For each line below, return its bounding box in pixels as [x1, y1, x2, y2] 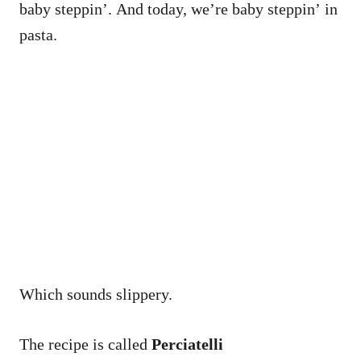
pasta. [19, 26, 57, 44]
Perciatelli [151, 335, 223, 354]
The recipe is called [19, 335, 151, 354]
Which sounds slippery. [19, 285, 172, 304]
